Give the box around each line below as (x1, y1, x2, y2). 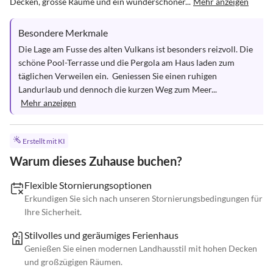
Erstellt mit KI (22, 136, 65, 146)
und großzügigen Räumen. (24, 257, 122, 268)
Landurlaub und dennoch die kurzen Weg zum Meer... (18, 84, 217, 94)
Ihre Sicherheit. (24, 207, 82, 218)
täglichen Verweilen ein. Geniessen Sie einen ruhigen (18, 71, 219, 81)
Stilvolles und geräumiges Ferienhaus (24, 229, 179, 241)
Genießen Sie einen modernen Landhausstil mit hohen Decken (24, 243, 257, 254)
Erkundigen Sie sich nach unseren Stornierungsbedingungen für (24, 193, 263, 204)
